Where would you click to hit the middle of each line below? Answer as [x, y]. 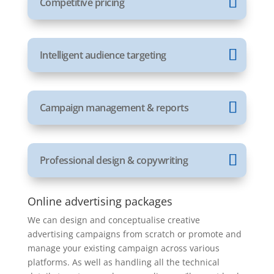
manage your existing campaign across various [123, 248]
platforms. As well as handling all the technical [123, 262]
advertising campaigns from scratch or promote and [134, 234]
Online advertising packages [100, 201]
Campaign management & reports [114, 108]
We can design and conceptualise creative [113, 220]
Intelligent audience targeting [103, 55]
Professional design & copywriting [114, 160]
